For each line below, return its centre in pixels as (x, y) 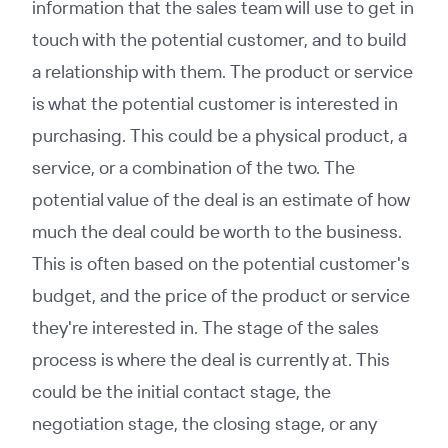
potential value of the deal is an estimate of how (220, 199)
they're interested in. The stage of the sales (205, 327)
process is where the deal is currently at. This (211, 359)
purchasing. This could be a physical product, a (219, 135)
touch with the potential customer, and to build (219, 39)
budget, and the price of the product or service (221, 295)
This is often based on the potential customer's (221, 263)
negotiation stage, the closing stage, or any (204, 423)
